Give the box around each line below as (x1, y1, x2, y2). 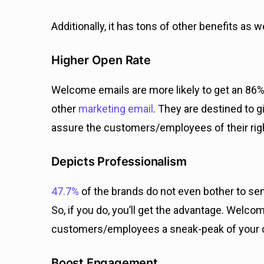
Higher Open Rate (51, 53, 151, 68)
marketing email (78, 103, 153, 115)
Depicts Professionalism (51, 154, 187, 169)
